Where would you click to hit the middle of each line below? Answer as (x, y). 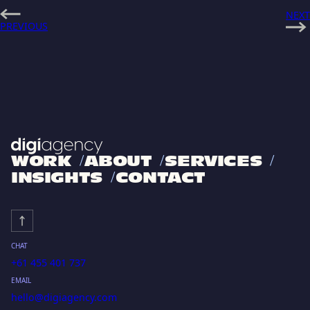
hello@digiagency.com (64, 297)
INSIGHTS (57, 179)
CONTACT (161, 179)
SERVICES (213, 162)
